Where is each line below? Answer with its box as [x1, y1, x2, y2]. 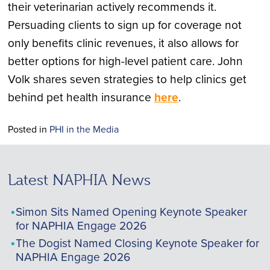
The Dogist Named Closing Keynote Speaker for [15, 234, 259, 251]
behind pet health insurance [7, 89, 154, 105]
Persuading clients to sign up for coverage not [7, 16, 242, 33]
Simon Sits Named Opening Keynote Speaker [15, 202, 247, 219]
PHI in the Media [49, 122, 119, 136]
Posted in [7, 122, 49, 136]
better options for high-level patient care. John [7, 52, 243, 69]
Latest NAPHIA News [7, 171, 151, 189]
